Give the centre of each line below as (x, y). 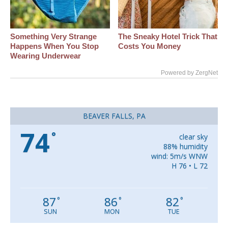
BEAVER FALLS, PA (114, 116)
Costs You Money (150, 46)
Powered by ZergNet (189, 73)
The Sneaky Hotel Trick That (168, 37)
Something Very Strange (53, 37)
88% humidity (185, 147)
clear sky (193, 137)
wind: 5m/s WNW (179, 156)
